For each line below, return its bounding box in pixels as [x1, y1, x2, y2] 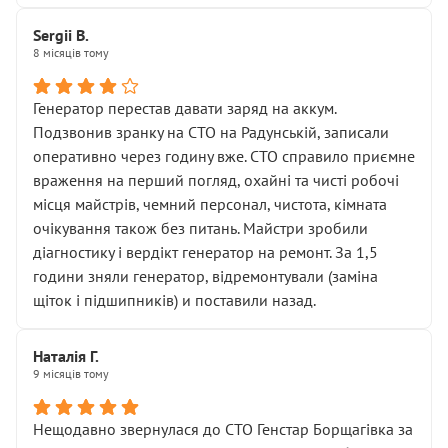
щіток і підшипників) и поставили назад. [33, 290, 316, 310]
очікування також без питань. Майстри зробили [33, 218, 368, 238]
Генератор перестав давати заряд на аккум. [33, 98, 336, 118]
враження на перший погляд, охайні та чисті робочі [33, 170, 399, 190]
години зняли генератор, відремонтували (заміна [33, 266, 378, 286]
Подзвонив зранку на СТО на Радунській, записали [33, 122, 389, 142]
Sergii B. [33, 25, 89, 45]
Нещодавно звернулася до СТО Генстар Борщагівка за [33, 419, 413, 439]
